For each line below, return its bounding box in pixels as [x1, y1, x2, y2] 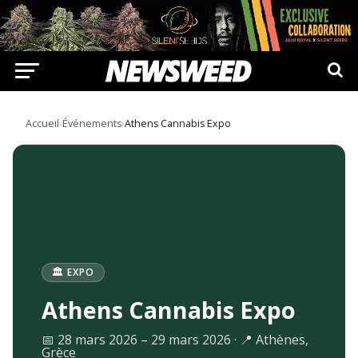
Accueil [26, 117, 59, 130]
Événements [62, 117, 121, 130]
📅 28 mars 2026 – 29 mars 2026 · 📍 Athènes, [42, 331, 308, 348]
